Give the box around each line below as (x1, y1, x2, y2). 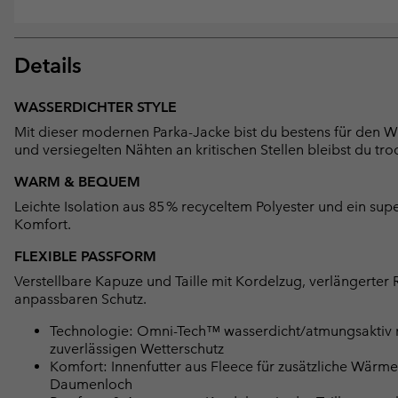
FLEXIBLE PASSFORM (14, 248, 156, 266)
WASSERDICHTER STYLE (14, 99, 177, 116)
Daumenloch (50, 376, 132, 394)
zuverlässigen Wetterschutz (50, 340, 224, 358)
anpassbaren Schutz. (14, 291, 147, 308)
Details (14, 52, 82, 79)
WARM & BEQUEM (14, 173, 140, 191)
